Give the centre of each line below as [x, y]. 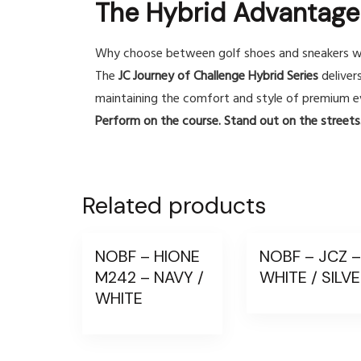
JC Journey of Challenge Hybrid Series [218, 77]
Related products [174, 206]
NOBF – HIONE [147, 256]
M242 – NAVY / [149, 277]
